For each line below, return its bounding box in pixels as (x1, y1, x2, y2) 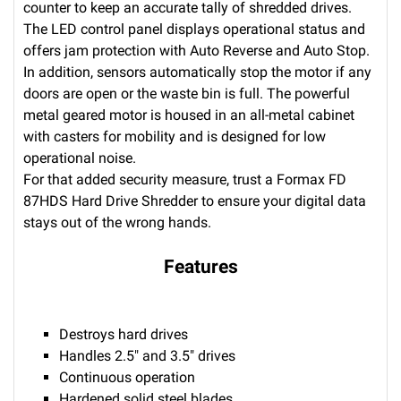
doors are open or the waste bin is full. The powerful (23, 84, 350, 102)
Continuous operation (59, 368, 195, 386)
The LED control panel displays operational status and (23, 20, 365, 38)
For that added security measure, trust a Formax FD (23, 170, 346, 188)
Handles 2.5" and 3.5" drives (59, 346, 235, 364)
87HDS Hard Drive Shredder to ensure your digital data (23, 192, 366, 209)
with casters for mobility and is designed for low (23, 127, 326, 145)
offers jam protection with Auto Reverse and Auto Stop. (23, 41, 370, 59)
